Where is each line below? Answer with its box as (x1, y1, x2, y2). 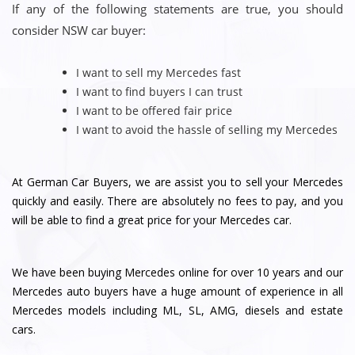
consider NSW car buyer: (12, 22, 146, 39)
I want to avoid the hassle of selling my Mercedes (76, 121, 338, 137)
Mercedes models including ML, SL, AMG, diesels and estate (12, 303, 343, 319)
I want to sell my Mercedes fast (76, 64, 242, 80)
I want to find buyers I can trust (76, 83, 243, 99)
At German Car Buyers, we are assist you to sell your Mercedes (12, 174, 343, 189)
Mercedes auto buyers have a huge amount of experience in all (12, 284, 343, 300)
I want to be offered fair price (76, 102, 233, 118)
